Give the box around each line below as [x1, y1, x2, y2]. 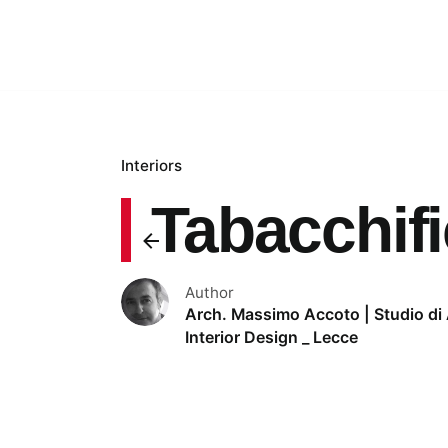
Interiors [121, 155, 183, 175]
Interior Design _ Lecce [185, 327, 359, 347]
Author [185, 282, 235, 302]
